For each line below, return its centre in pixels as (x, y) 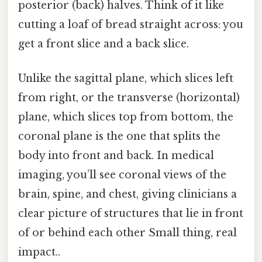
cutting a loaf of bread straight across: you (131, 25)
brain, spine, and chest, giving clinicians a (127, 194)
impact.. (39, 252)
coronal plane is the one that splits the (119, 137)
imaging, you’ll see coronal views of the (122, 175)
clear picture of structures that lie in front (131, 214)
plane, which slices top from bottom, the (126, 117)
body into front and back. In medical (116, 156)
